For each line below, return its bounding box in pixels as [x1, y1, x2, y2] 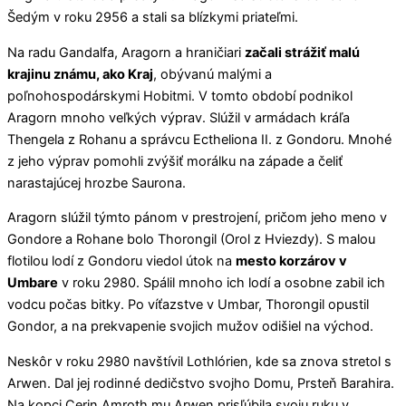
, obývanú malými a [153, 65, 272, 82]
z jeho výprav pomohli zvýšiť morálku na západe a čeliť [7, 152, 343, 169]
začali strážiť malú [245, 43, 360, 61]
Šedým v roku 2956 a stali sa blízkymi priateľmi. [7, 9, 298, 26]
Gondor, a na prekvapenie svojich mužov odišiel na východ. [7, 318, 373, 335]
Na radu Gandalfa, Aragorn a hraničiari [7, 43, 245, 61]
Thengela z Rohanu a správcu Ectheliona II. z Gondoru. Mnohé [7, 130, 391, 148]
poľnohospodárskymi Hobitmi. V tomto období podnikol [7, 87, 353, 104]
